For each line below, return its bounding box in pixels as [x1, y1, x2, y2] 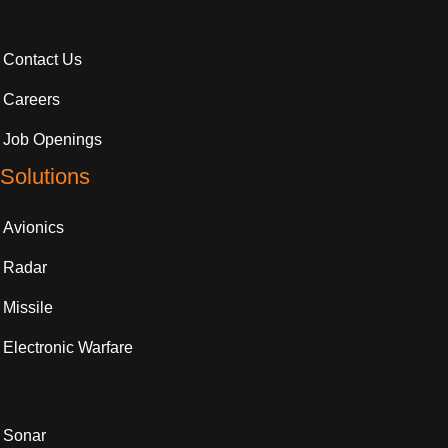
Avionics [3, 219, 64, 237]
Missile [3, 299, 53, 317]
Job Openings [3, 131, 102, 149]
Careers [3, 91, 60, 109]
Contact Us [3, 51, 82, 69]
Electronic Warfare [3, 339, 133, 357]
